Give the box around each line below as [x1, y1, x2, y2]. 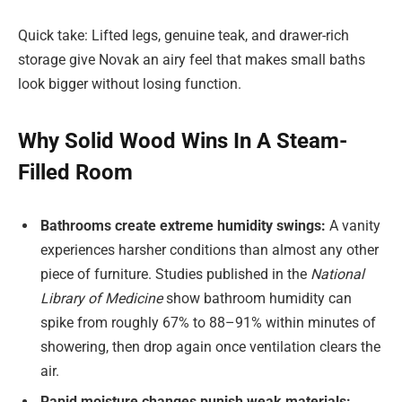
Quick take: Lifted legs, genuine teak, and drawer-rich [18, 27, 349, 45]
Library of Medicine [40, 290, 162, 308]
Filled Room [18, 159, 133, 185]
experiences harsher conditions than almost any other [40, 241, 379, 259]
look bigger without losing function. [18, 75, 241, 93]
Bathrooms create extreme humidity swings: [40, 217, 329, 235]
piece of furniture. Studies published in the [40, 266, 310, 284]
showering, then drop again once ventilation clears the [40, 338, 380, 356]
